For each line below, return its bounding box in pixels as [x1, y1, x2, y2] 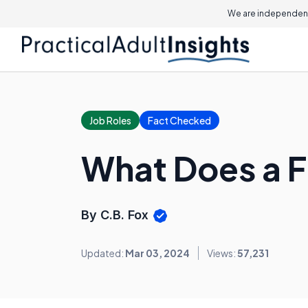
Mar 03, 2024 [125, 247, 190, 260]
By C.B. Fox [81, 208, 152, 222]
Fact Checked [148, 114, 211, 126]
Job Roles [89, 114, 131, 126]
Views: [207, 247, 237, 260]
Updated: [81, 247, 125, 260]
